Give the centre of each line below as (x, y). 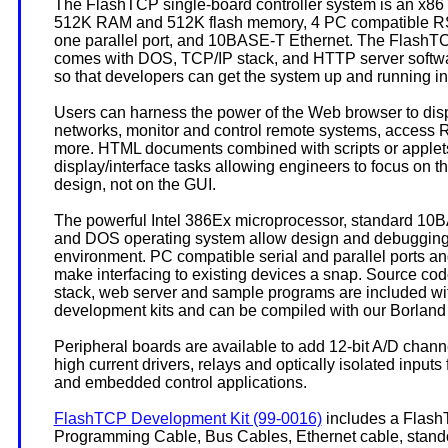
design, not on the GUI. (134, 184)
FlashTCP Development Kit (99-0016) (187, 418)
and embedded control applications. (180, 382)
